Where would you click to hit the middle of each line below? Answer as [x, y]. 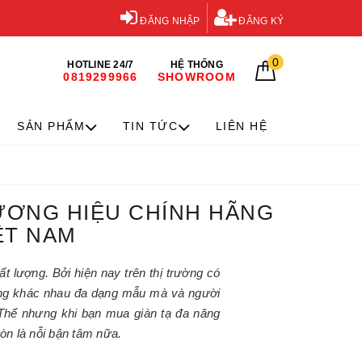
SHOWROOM [196, 77]
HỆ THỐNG [196, 65]
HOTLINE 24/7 [101, 65]
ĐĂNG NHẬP [169, 21]
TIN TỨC [150, 126]
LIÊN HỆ [242, 126]
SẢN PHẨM [51, 126]
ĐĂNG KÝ [260, 21]
